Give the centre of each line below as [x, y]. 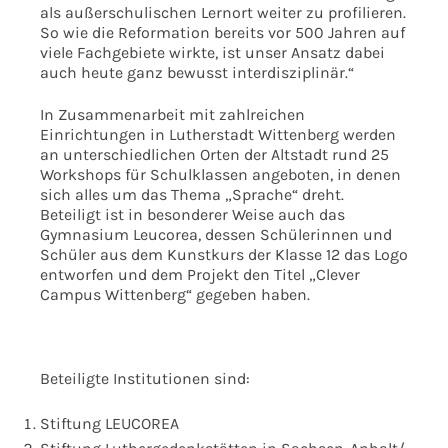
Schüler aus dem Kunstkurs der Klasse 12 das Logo [224, 254]
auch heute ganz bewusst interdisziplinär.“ [197, 72]
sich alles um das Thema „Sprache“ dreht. [192, 194]
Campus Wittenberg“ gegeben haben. [175, 294]
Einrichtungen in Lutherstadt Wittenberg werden [218, 134]
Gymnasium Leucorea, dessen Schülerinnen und [216, 234]
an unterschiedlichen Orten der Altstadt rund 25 [214, 154]
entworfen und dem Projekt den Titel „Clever [200, 274]
